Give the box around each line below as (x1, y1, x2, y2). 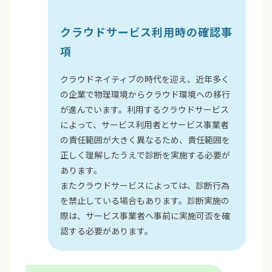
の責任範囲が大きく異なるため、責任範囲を (60, 134, 231, 146)
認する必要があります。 (60, 225, 154, 237)
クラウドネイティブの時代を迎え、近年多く (60, 73, 230, 86)
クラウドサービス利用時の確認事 (60, 24, 233, 40)
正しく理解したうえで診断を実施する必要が (60, 149, 231, 161)
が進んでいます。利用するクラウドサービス (60, 103, 229, 116)
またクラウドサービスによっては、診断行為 (60, 179, 230, 192)
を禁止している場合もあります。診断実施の (60, 194, 230, 207)
